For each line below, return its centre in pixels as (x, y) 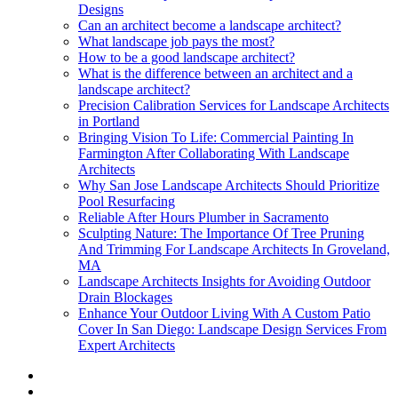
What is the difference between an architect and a (215, 73)
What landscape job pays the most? (176, 41)
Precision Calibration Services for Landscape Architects (234, 105)
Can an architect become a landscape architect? (210, 25)
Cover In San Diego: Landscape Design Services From (232, 329)
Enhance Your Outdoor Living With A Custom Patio (224, 313)
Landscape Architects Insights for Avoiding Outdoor (224, 281)
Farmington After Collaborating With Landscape (214, 153)
